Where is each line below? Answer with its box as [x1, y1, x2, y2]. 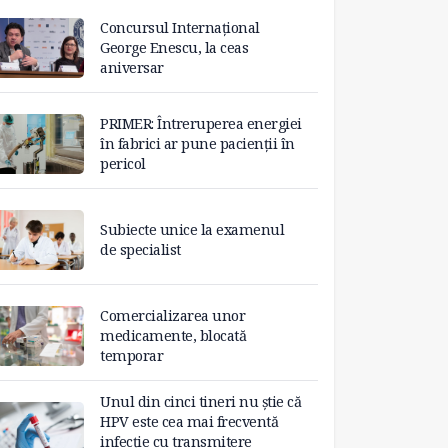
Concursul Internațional [100, 18, 260, 38]
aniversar [100, 58, 164, 78]
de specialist [100, 240, 181, 260]
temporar [100, 346, 163, 366]
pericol [100, 154, 146, 174]
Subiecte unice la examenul [100, 220, 284, 240]
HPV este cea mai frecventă [100, 412, 278, 432]
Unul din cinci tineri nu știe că [100, 392, 301, 412]
